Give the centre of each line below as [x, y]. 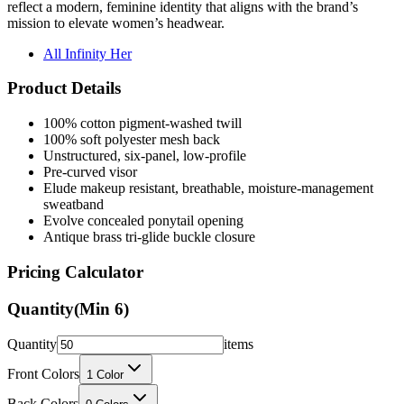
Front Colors [43, 374]
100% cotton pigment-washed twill [142, 124]
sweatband [73, 205]
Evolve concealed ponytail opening [143, 221]
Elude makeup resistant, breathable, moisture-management [208, 188]
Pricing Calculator [75, 271]
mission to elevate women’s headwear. [116, 23]
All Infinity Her [87, 53]
